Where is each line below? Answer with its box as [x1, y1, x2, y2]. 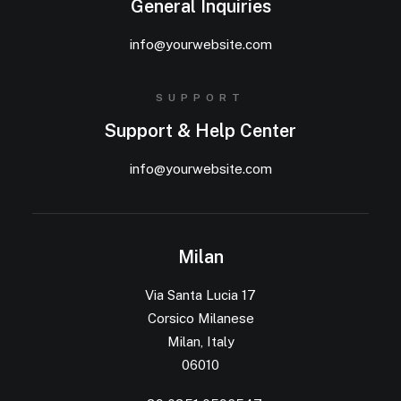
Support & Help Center [105, 120, 296, 141]
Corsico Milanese [147, 311, 254, 326]
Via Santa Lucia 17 [145, 287, 256, 303]
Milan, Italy [166, 334, 235, 349]
